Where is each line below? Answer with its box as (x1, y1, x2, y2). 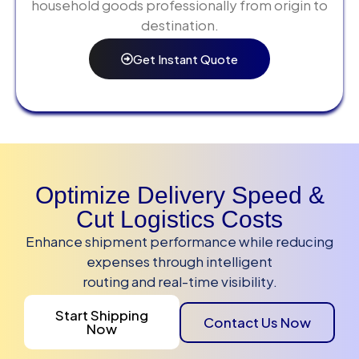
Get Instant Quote (133, 51, 238, 67)
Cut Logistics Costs (76, 206, 283, 232)
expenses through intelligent (87, 252, 272, 270)
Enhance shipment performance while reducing (26, 232, 333, 250)
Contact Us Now (204, 313, 311, 331)
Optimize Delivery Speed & (34, 182, 325, 208)
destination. (140, 15, 219, 34)
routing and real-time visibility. (82, 272, 277, 290)
